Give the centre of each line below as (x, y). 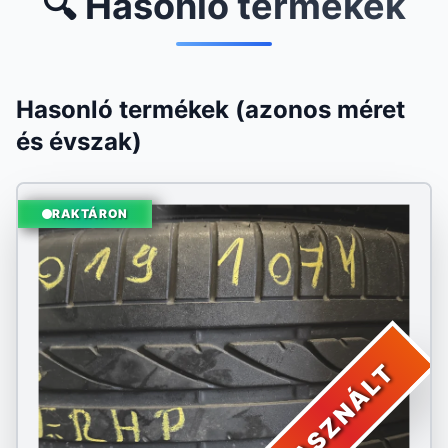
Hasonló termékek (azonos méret (210, 109)
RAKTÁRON (90, 213)
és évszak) (79, 141)
